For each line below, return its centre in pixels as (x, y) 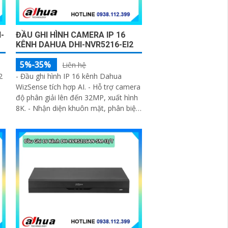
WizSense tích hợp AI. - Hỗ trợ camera (78, 87)
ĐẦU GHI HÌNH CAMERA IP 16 (71, 35)
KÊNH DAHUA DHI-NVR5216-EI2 (75, 44)
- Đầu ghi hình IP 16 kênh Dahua (69, 76)
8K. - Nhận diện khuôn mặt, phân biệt (77, 108)
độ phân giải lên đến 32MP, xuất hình (77, 97)
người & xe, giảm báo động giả (67, 119)
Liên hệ (74, 65)
